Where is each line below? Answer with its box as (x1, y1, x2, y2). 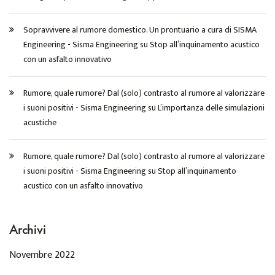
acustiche (23, 115, 56, 130)
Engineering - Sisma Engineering (23, 37, 138, 52)
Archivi (9, 220, 46, 238)
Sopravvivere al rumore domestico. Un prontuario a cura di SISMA (23, 22, 257, 37)
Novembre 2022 (9, 246, 75, 263)
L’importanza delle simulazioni (158, 100, 265, 115)
